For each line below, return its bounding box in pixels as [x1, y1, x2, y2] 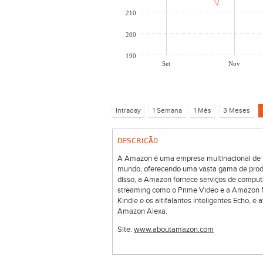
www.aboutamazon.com [134, 225, 214, 234]
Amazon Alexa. [117, 207, 167, 216]
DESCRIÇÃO [117, 136, 158, 145]
